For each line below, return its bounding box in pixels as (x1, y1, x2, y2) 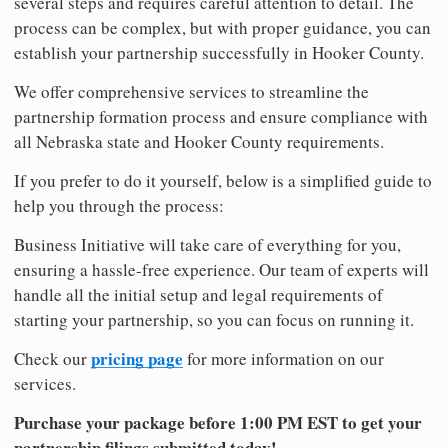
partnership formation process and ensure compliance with (14, 104, 428, 128)
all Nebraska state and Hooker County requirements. (14, 129, 384, 153)
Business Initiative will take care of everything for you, (14, 232, 401, 256)
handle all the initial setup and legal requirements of (14, 282, 383, 306)
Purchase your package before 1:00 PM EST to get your (14, 409, 422, 435)
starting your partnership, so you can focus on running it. (14, 307, 414, 331)
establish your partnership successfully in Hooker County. (14, 40, 424, 64)
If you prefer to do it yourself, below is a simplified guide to (14, 168, 432, 192)
